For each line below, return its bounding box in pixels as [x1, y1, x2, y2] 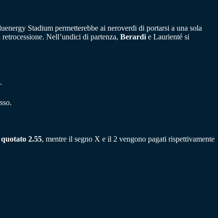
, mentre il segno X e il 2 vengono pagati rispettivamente [42, 134, 215, 143]
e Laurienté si [146, 33, 189, 41]
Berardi [120, 33, 146, 41]
